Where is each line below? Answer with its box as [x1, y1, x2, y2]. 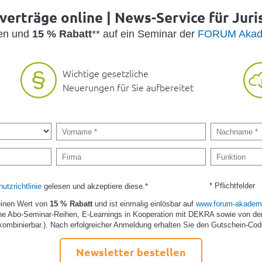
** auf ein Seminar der [91, 28, 198, 40]
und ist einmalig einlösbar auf [95, 199, 196, 209]
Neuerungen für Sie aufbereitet [63, 81, 194, 94]
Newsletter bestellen [76, 244, 186, 258]
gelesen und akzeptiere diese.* [41, 182, 148, 191]
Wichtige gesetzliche [63, 67, 149, 80]
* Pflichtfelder [209, 181, 256, 191]
